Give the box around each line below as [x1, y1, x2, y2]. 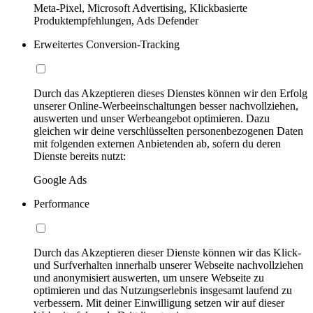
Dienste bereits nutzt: [34, 150, 126, 163]
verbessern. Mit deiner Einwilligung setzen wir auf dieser [34, 297, 284, 310]
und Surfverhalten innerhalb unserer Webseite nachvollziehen [34, 259, 303, 272]
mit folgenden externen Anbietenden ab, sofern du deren [34, 138, 281, 150]
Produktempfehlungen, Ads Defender [34, 15, 198, 27]
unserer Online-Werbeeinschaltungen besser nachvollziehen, [34, 100, 298, 112]
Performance [34, 198, 89, 210]
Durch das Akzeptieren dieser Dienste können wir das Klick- [34, 247, 301, 259]
